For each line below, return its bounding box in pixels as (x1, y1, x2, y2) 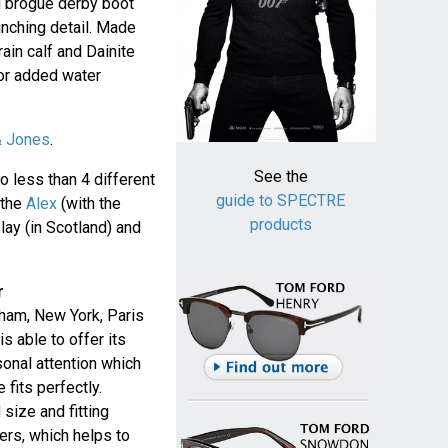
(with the (56, 194, 121, 214)
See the (253, 167, 308, 187)
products (249, 215, 312, 235)
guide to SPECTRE (216, 191, 346, 211)
